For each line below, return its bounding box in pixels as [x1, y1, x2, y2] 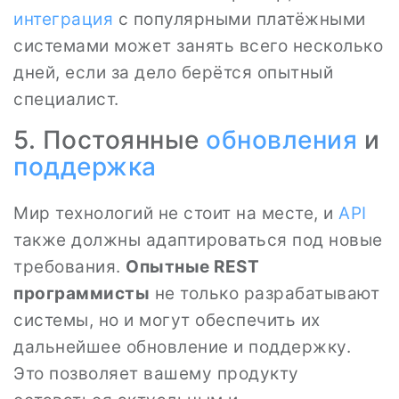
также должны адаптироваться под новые [13, 230, 383, 250]
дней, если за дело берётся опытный [13, 62, 333, 83]
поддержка [13, 151, 157, 182]
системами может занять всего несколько [13, 36, 383, 56]
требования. [13, 256, 126, 277]
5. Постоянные [13, 125, 206, 155]
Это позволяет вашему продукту [13, 363, 299, 384]
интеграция [13, 9, 113, 29]
